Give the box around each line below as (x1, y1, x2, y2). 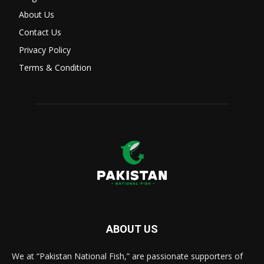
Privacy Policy (19, 44, 71, 55)
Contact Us (19, 26, 61, 38)
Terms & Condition (19, 61, 91, 73)
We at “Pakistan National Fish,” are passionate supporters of (12, 250, 243, 262)
